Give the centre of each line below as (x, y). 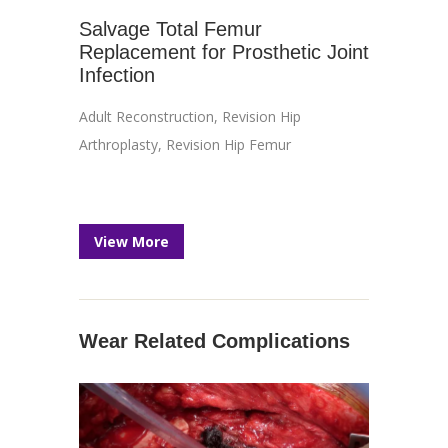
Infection (117, 75)
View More (131, 241)
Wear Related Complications (214, 341)
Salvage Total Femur (170, 29)
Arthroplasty (118, 144)
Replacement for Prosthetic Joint (224, 52)
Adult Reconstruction (146, 116)
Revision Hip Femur (228, 144)
